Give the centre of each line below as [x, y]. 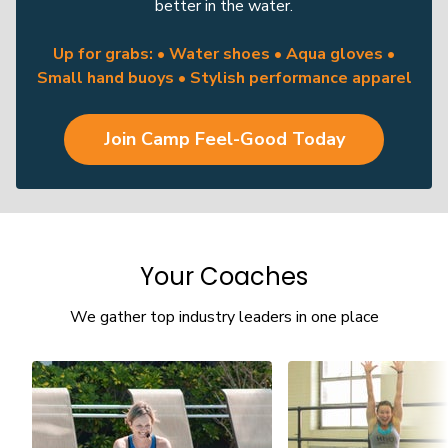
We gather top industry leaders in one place [224, 317]
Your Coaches [224, 277]
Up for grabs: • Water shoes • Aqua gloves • [224, 54]
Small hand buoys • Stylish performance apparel [224, 78]
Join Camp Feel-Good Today [224, 139]
